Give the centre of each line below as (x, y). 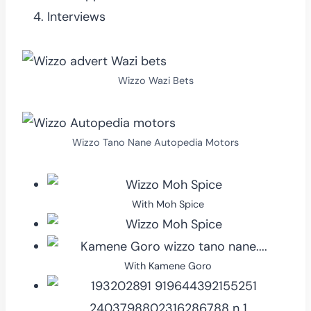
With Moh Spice (168, 204)
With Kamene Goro (168, 266)
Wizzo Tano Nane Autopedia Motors (155, 142)
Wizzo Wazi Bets (155, 80)
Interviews (76, 16)
